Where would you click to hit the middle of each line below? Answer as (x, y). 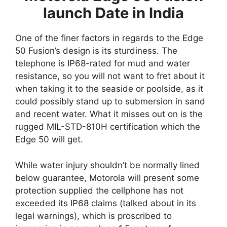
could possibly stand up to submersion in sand (110, 102)
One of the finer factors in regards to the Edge (109, 38)
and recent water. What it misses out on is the (109, 114)
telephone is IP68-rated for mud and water (103, 64)
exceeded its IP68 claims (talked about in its (106, 203)
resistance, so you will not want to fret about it (110, 76)
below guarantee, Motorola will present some (107, 178)
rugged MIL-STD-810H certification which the (108, 127)
